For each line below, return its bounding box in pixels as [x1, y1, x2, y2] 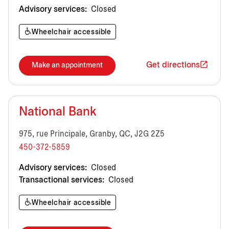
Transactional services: [19, 176, 104, 184]
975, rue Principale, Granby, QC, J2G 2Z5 [19, 130, 165, 138]
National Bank [19, 106, 96, 118]
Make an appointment [32, 62, 103, 69]
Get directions [146, 61, 200, 70]
